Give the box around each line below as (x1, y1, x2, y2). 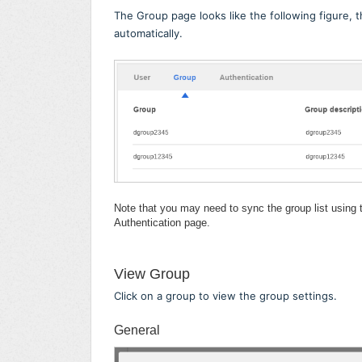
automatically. (114, 27, 183, 40)
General (114, 323, 160, 338)
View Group (114, 266, 190, 283)
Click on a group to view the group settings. (114, 289, 337, 303)
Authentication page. (114, 217, 210, 229)
